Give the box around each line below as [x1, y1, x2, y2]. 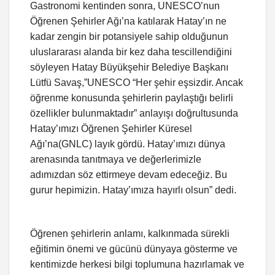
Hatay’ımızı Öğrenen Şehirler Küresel [30, 123, 192, 134]
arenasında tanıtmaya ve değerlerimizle [30, 154, 201, 165]
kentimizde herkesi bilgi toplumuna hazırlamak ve [30, 259, 244, 270]
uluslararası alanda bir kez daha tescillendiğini [30, 47, 232, 58]
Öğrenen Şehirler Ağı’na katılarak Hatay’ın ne [30, 16, 227, 27]
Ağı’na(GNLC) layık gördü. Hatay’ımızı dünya [30, 139, 225, 150]
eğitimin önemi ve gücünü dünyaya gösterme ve [30, 244, 238, 255]
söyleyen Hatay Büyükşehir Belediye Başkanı [30, 62, 228, 73]
